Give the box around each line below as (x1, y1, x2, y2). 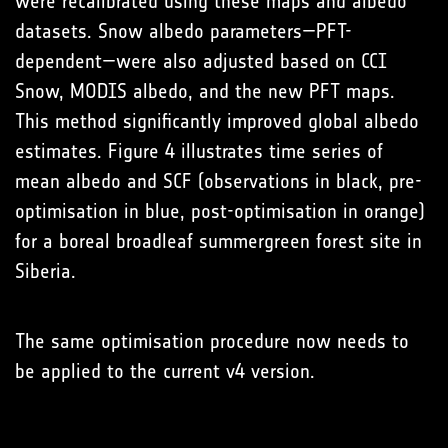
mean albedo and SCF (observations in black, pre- (15, 169, 422, 194)
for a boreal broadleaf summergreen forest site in (15, 229, 422, 254)
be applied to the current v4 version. (15, 359, 315, 384)
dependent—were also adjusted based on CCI (15, 49, 387, 74)
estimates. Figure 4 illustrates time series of (15, 139, 383, 164)
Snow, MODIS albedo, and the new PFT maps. (15, 79, 395, 104)
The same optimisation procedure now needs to (15, 329, 409, 354)
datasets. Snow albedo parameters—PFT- (15, 19, 352, 44)
